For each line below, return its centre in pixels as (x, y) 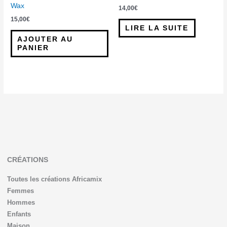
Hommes (21, 202)
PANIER (33, 48)
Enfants (19, 214)
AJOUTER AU (45, 39)
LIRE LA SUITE (157, 28)
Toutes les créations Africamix (54, 179)
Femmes (20, 191)
